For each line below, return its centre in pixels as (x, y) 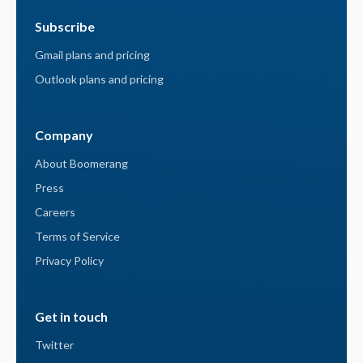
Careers (56, 211)
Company (64, 135)
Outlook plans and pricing (100, 79)
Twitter (55, 344)
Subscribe (65, 26)
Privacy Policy (70, 260)
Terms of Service (78, 236)
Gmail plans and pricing (93, 54)
